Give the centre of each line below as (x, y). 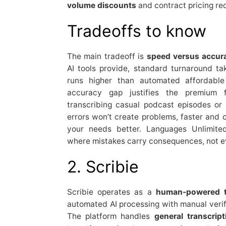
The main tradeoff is (107, 56)
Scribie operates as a (111, 192)
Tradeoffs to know (136, 31)
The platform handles (110, 216)
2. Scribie (103, 166)
